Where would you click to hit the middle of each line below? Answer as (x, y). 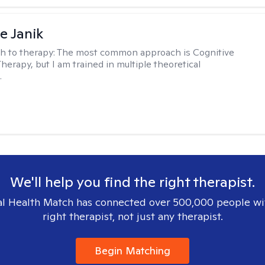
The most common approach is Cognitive (146, 52)
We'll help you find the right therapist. (132, 182)
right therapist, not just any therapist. (132, 216)
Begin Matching (132, 251)
